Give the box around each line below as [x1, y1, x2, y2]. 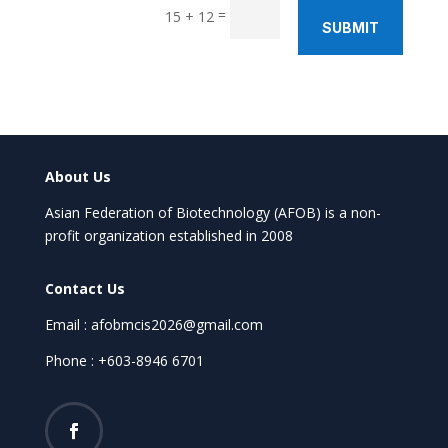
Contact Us [44, 279, 125, 299]
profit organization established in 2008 [44, 226, 293, 246]
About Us [44, 167, 111, 187]
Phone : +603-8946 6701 [44, 351, 204, 371]
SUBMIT [322, 19, 380, 37]
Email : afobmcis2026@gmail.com [44, 315, 263, 335]
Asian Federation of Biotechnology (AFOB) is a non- [44, 203, 381, 223]
